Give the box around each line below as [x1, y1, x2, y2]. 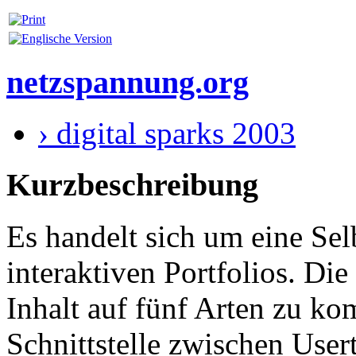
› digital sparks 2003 [38, 116, 296, 151]
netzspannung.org [6, 64, 249, 100]
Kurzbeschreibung [6, 166, 258, 203]
